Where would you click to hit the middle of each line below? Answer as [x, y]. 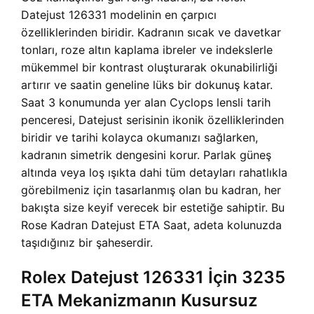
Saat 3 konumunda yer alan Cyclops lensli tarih [146, 103]
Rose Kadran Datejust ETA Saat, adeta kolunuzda [151, 225]
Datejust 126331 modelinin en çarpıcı [119, 15]
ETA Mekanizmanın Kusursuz [139, 301]
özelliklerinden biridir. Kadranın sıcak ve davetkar [151, 33]
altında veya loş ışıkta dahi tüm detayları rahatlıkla [154, 173]
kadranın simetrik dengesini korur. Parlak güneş [146, 155]
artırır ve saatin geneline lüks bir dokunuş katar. [147, 85]
